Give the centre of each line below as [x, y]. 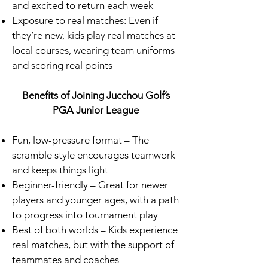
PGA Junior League [96, 110]
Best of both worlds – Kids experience [95, 230]
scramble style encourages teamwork [94, 155]
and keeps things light [60, 170]
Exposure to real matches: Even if [85, 20]
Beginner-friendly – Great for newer [90, 185]
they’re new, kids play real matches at [94, 35]
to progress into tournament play [85, 215]
